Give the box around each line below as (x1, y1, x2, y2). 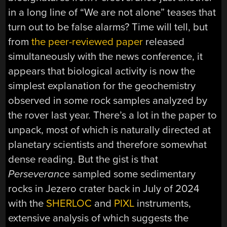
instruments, (134, 197, 192, 210)
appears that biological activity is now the (8, 65, 196, 78)
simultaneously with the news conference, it (8, 50, 203, 63)
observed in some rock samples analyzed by (8, 94, 208, 107)
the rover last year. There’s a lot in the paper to (8, 109, 217, 122)
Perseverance (8, 168, 70, 181)
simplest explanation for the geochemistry (8, 80, 196, 93)
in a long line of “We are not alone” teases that (8, 6, 216, 19)
